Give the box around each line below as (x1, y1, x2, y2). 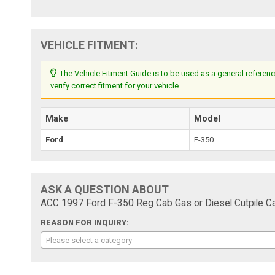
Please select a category (46, 235, 133, 245)
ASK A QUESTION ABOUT (41, 182, 169, 196)
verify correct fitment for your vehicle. (50, 80, 181, 90)
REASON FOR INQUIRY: (41, 218, 130, 227)
